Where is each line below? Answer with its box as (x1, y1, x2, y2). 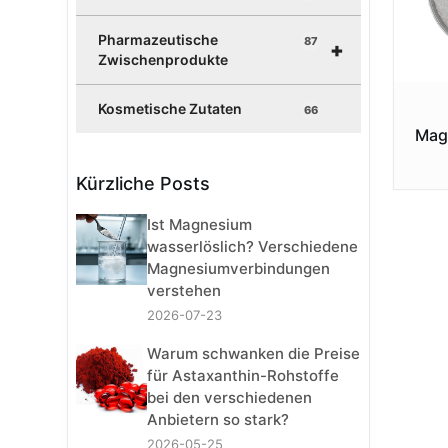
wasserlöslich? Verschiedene (147, 237, 359, 257)
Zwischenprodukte (98, 51, 229, 69)
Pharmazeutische (98, 31, 219, 49)
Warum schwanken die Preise (147, 344, 361, 364)
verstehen (147, 281, 222, 301)
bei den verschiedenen (147, 388, 313, 408)
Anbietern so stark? (147, 410, 290, 430)
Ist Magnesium (147, 215, 253, 235)
